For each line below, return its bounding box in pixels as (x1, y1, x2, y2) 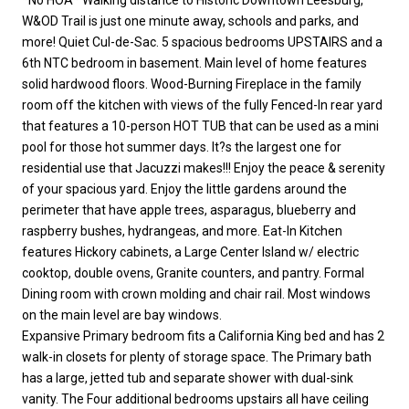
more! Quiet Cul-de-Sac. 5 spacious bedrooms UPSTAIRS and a (22, 34, 383, 49)
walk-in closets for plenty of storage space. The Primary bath (22, 349, 372, 364)
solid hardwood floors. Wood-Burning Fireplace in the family (22, 76, 362, 91)
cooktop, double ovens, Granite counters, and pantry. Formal (22, 265, 364, 280)
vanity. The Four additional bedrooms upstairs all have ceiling (22, 391, 369, 406)
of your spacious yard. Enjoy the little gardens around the (22, 181, 347, 196)
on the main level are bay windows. (22, 307, 222, 322)
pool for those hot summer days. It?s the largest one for (22, 139, 341, 154)
